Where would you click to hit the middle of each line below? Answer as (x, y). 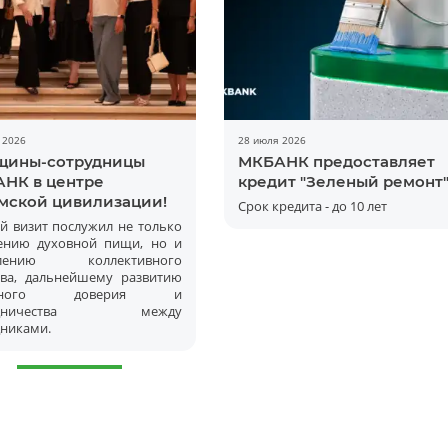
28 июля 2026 (271, 140)
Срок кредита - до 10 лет (312, 206)
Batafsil (215, 269)
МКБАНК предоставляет (336, 161)
